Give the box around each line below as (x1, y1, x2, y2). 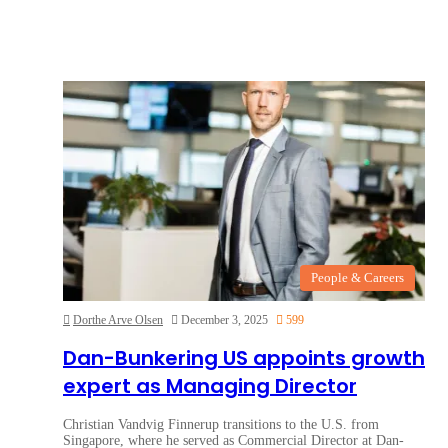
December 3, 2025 (181, 312, 268, 327)
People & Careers (311, 269, 404, 285)
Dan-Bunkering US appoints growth (63, 344, 425, 373)
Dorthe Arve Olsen (73, 312, 163, 327)
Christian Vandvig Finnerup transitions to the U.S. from (63, 417, 379, 433)
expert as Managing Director (63, 372, 357, 401)
